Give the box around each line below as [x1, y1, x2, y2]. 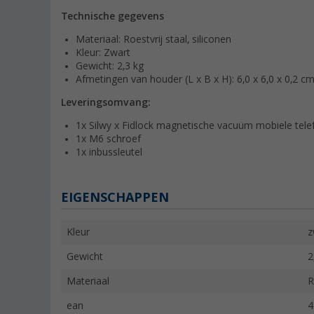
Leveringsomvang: [61, 97, 151, 109]
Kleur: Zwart [76, 47, 130, 59]
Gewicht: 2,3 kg [76, 60, 144, 72]
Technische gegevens [61, 11, 164, 22]
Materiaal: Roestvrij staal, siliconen [76, 34, 231, 46]
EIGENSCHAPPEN [61, 190, 169, 205]
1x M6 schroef [76, 133, 141, 145]
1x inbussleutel [76, 146, 142, 158]
